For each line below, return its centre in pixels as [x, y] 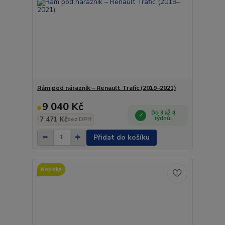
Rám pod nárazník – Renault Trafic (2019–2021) [106, 88]
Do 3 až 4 [163, 112]
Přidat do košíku [121, 137]
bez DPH [79, 119]
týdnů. [163, 118]
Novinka [51, 169]
